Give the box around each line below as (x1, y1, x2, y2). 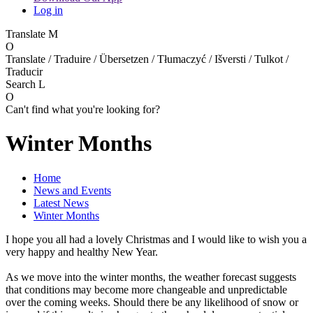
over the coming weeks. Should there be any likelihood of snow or (6, 296, 298, 308)
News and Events (34, 184, 111, 196)
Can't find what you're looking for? (6, 103, 160, 115)
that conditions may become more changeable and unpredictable (6, 283, 287, 296)
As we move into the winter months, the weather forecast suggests (6, 270, 296, 283)
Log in (34, 3, 63, 16)
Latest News (34, 196, 89, 209)
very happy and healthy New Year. (6, 245, 158, 258)
